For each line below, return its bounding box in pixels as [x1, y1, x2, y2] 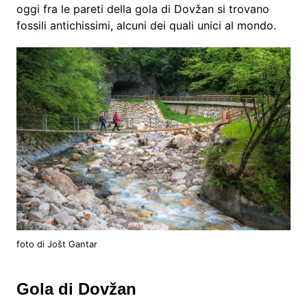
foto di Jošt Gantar [16, 238, 97, 250]
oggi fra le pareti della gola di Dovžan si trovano [16, 2, 269, 16]
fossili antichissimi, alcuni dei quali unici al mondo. [16, 19, 276, 33]
